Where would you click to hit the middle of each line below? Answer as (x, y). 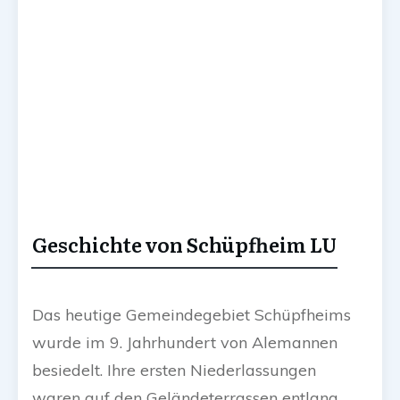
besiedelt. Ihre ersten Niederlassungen (174, 371)
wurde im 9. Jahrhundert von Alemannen (185, 343)
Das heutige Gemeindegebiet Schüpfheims (192, 315)
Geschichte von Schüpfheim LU (184, 245)
